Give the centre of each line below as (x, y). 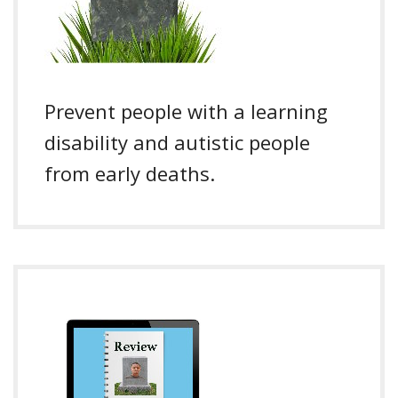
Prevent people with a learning (186, 111)
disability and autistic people (177, 143)
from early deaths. (130, 174)
